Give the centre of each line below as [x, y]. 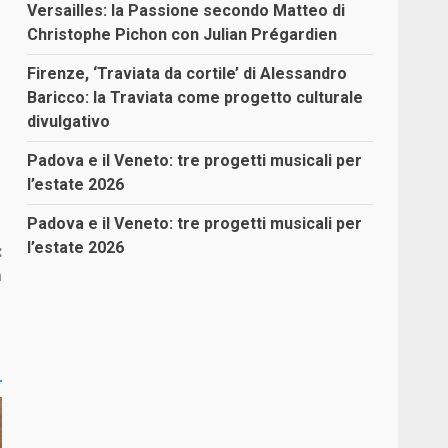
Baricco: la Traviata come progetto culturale [195, 97]
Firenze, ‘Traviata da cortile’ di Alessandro [187, 73]
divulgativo [69, 121]
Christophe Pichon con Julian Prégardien [182, 34]
